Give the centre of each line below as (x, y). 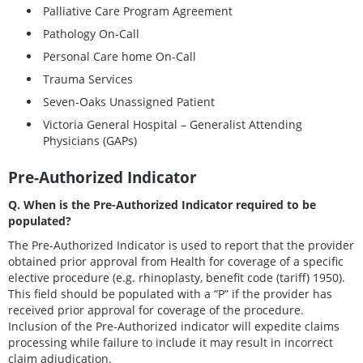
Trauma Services (88, 79)
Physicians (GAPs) (90, 141)
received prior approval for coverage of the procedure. (158, 310)
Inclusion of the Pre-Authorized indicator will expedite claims (174, 326)
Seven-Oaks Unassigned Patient (129, 102)
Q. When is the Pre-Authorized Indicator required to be (162, 204)
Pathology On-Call (91, 34)
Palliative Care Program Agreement (138, 11)
